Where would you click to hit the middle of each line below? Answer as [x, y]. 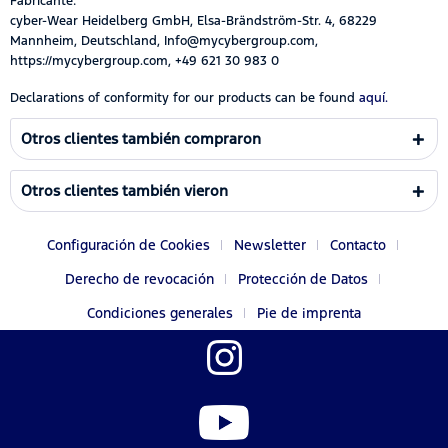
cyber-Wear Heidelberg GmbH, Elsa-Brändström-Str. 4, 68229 [193, 20]
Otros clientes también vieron [124, 190]
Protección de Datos [302, 278]
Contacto [357, 244]
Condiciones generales [160, 312]
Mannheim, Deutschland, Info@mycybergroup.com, [164, 40]
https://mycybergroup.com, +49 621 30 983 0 [144, 60]
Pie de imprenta [309, 312]
